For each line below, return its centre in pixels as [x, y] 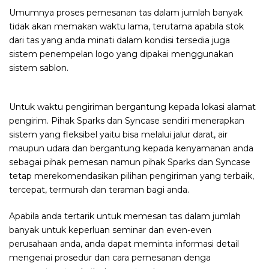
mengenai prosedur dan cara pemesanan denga [110, 258]
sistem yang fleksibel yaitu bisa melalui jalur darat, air [118, 135]
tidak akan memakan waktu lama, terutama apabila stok [126, 27]
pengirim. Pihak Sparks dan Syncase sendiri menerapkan [127, 121]
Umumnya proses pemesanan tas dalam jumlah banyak [126, 13]
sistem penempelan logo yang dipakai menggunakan [121, 54]
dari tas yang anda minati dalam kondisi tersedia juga [119, 41]
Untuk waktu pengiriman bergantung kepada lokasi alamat [132, 107]
